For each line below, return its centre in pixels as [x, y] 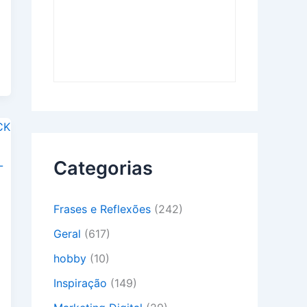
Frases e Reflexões [102, 209]
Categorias [103, 168]
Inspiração [80, 283]
